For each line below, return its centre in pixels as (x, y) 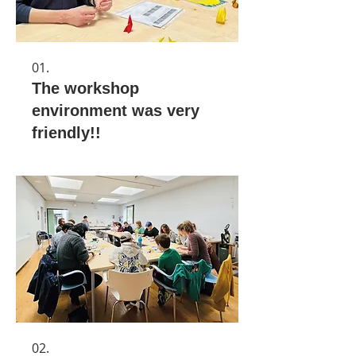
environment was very (116, 110)
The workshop (85, 88)
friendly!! (66, 132)
